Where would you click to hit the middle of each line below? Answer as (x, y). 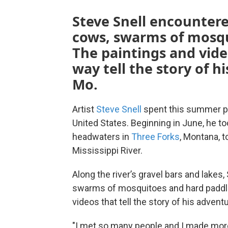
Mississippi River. (107, 151)
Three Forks (155, 137)
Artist (84, 109)
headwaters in (102, 137)
